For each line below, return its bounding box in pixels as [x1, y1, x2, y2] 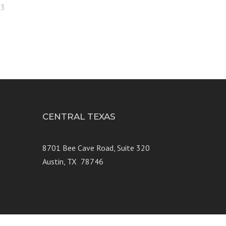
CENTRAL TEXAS [42, 111, 116, 122]
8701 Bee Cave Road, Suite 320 [42, 143, 150, 153]
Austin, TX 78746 [42, 156, 103, 167]
